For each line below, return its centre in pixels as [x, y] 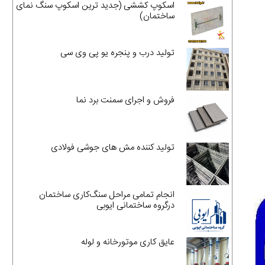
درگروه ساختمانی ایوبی [136, 206]
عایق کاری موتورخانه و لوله [128, 243]
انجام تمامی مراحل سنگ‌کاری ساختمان [107, 195]
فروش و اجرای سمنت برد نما [126, 100]
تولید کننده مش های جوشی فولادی [113, 148]
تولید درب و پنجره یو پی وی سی [118, 53]
